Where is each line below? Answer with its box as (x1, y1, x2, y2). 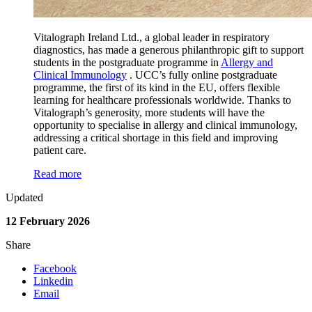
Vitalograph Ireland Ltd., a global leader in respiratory (33, 31, 270, 44)
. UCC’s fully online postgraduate (127, 69, 277, 81)
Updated (6, 192, 43, 204)
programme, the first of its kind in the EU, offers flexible (33, 81, 280, 94)
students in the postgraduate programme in (33, 56, 221, 69)
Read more (33, 168, 81, 180)
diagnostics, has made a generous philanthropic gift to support (33, 44, 304, 56)
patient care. (33, 144, 86, 157)
